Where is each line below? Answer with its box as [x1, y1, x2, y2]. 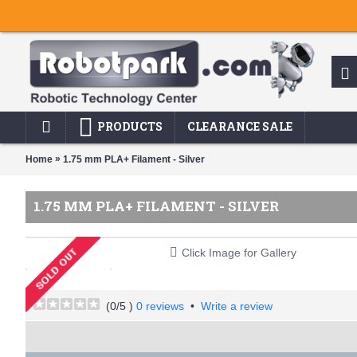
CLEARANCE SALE [187, 119, 292, 134]
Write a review [201, 300, 273, 312]
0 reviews [136, 300, 184, 312]
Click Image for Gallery [181, 246, 296, 259]
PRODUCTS [97, 119, 163, 134]
